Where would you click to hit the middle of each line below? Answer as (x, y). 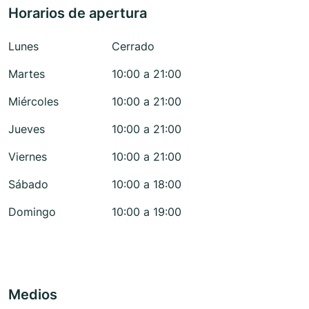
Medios (33, 295)
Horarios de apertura (78, 13)
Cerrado (133, 47)
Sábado (28, 185)
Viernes (28, 157)
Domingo (32, 212)
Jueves (27, 129)
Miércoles (33, 102)
